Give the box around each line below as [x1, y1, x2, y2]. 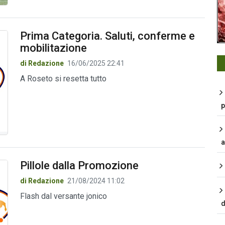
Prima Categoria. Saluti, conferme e [20, 30, 195, 43]
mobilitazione [20, 42, 87, 55]
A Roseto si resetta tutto [20, 74, 106, 84]
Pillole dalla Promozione [20, 159, 139, 172]
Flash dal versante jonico [20, 191, 107, 201]
